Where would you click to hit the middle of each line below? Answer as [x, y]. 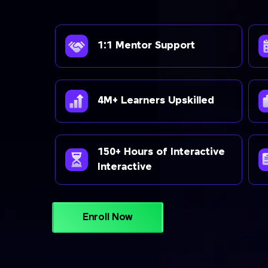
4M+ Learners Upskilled [156, 101]
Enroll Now [108, 217]
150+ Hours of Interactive [161, 152]
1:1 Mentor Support [146, 46]
